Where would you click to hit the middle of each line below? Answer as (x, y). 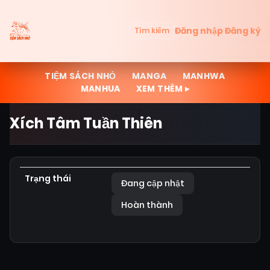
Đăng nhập (199, 30)
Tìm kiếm (152, 30)
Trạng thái (48, 178)
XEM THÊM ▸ (163, 89)
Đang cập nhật (153, 183)
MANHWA (204, 76)
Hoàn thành (147, 205)
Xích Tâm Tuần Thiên (86, 123)
